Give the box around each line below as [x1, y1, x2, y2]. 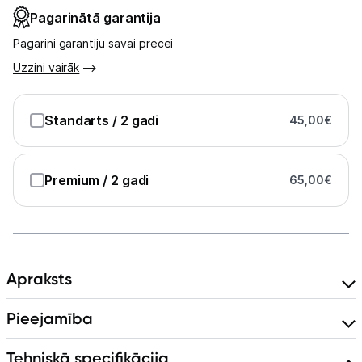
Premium [44, 172, 103, 188]
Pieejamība [6, 309, 93, 328]
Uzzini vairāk [13, 61, 80, 74]
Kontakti [50, 15, 104, 32]
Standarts [44, 112, 112, 128]
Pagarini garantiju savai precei [13, 36, 174, 50]
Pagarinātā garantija [30, 9, 161, 26]
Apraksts [6, 269, 72, 288]
